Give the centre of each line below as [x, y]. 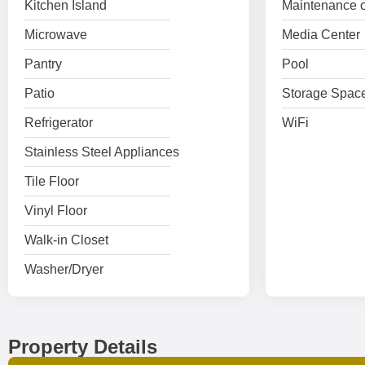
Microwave [56, 35]
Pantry [43, 64]
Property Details [83, 347]
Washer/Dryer [64, 269]
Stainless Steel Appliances [102, 152]
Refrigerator [59, 123]
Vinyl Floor [56, 211]
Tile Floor [52, 181]
